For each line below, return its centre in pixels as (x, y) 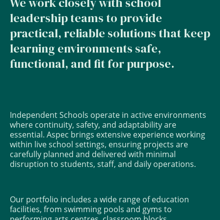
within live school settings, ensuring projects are (99, 144)
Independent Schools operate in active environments (108, 114)
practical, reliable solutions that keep (110, 33)
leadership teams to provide (86, 18)
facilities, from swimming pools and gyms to (91, 209)
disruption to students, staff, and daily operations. (103, 164)
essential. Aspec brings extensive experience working (108, 134)
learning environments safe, (85, 48)
